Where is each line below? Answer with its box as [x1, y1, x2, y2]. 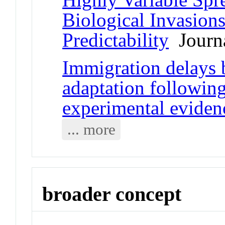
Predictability [62, 29, 169, 51]
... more [67, 120, 116, 138]
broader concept [42, 182, 182, 205]
